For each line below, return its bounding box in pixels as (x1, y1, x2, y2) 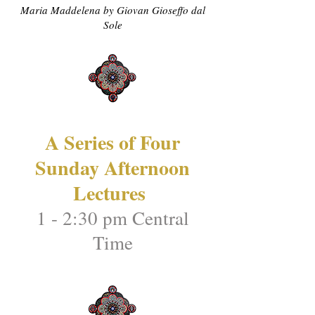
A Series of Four (45, 128, 180, 157)
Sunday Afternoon (35, 153, 190, 182)
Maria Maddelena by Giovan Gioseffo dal (20, 3, 205, 17)
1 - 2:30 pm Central (36, 205, 189, 231)
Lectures (73, 179, 152, 207)
